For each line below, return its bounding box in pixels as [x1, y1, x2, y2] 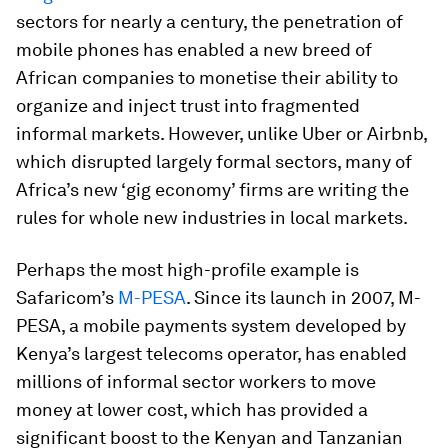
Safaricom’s [16, 287, 114, 308]
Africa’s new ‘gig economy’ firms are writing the [16, 179, 409, 200]
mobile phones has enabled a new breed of [16, 39, 372, 60]
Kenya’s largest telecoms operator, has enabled [16, 343, 407, 364]
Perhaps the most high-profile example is [16, 259, 359, 280]
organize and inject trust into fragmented [16, 95, 360, 116]
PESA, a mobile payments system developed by [16, 315, 406, 336]
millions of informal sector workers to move [16, 371, 376, 392]
